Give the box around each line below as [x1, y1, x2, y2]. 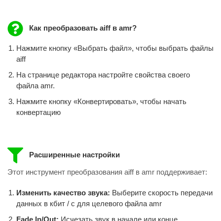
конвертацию [16, 108, 61, 116]
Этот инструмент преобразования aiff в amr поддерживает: [7, 168, 207, 177]
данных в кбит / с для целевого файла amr [16, 199, 162, 208]
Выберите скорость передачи [112, 188, 213, 197]
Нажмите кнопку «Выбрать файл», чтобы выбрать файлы [16, 43, 214, 52]
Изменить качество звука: [16, 188, 112, 197]
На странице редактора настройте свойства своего [16, 70, 190, 79]
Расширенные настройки [27, 150, 120, 159]
